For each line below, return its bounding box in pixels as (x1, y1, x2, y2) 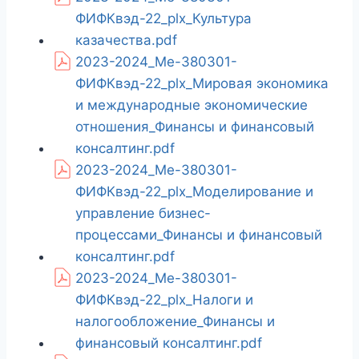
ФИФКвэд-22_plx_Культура (75, 10, 252, 27)
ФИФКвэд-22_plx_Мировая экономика (75, 75, 329, 92)
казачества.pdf (75, 32, 177, 49)
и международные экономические (75, 97, 308, 114)
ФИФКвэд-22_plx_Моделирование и (75, 184, 313, 200)
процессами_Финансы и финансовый (75, 227, 322, 244)
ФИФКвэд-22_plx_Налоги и (75, 292, 253, 309)
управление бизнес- (75, 205, 211, 222)
